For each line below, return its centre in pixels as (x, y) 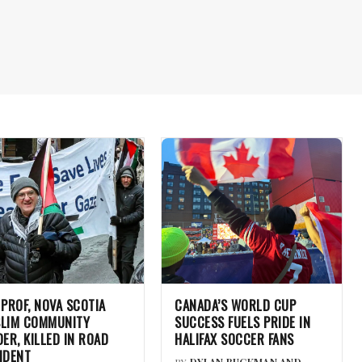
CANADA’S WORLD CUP (235, 305)
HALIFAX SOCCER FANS (234, 339)
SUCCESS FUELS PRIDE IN (242, 322)
